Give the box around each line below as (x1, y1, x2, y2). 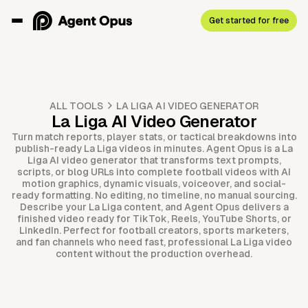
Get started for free (209, 15, 289, 25)
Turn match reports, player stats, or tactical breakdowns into (11, 131, 297, 143)
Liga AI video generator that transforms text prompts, (27, 155, 281, 166)
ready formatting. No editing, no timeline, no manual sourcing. (11, 190, 297, 201)
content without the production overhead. (56, 248, 252, 260)
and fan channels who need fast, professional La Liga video (16, 236, 292, 248)
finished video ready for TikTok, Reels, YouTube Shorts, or (16, 213, 291, 225)
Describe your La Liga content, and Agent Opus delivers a (19, 201, 289, 213)
